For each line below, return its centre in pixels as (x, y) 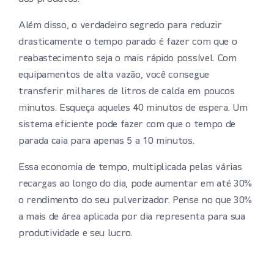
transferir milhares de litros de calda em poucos (127, 92)
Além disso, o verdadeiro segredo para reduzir (120, 26)
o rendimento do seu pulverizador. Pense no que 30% (135, 201)
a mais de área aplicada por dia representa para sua (132, 217)
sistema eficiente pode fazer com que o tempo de (127, 125)
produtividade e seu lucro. (76, 234)
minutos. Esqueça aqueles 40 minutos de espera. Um (133, 109)
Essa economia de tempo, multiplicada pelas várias (130, 168)
